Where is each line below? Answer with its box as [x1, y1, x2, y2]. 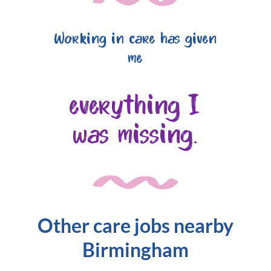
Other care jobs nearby [38, 214, 233, 238]
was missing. [73, 121, 198, 151]
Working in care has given [54, 30, 217, 48]
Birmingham [82, 238, 189, 262]
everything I [70, 92, 201, 122]
